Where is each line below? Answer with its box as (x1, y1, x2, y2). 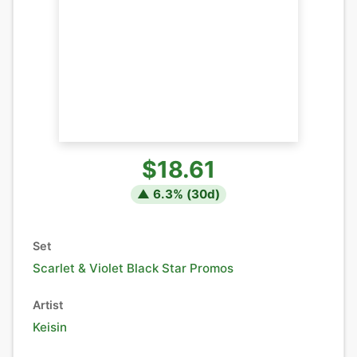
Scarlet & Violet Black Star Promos (33, 261, 233, 276)
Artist (33, 298, 63, 312)
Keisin (33, 320, 67, 335)
